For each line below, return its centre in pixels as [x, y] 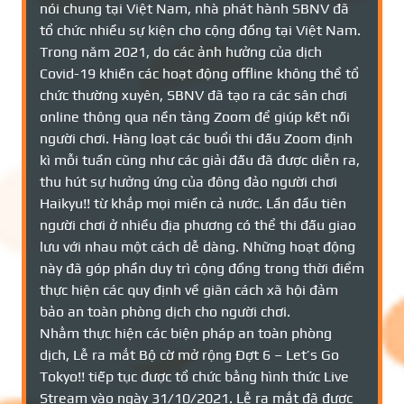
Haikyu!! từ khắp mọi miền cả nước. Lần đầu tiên [193, 203]
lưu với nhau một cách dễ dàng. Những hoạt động [197, 247]
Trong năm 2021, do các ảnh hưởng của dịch [181, 52]
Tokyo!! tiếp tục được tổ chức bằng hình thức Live [194, 376]
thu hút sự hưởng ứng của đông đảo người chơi [188, 182]
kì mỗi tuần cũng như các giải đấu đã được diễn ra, [200, 160]
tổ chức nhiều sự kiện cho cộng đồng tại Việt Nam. [200, 30]
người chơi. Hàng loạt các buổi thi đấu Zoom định [196, 138]
